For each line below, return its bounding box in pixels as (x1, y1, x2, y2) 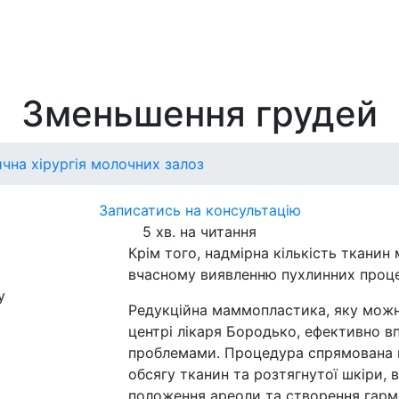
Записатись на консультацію (98, 201, 301, 219)
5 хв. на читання (142, 223, 256, 240)
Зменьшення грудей (21, 92, 378, 135)
